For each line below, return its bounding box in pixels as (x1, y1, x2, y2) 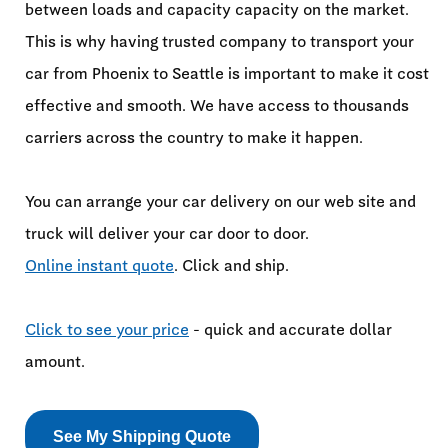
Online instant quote (25, 255, 174, 275)
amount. (25, 351, 85, 371)
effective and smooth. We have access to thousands (25, 95, 409, 115)
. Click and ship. (174, 255, 289, 275)
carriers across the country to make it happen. (25, 127, 363, 147)
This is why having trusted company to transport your (25, 31, 414, 51)
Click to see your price (25, 319, 189, 339)
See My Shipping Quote (53, 427, 231, 445)
